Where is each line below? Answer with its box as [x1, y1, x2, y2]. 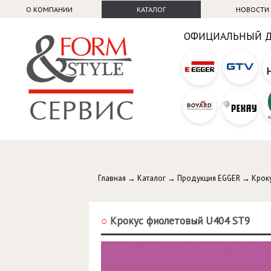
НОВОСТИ [236, 5, 270, 14]
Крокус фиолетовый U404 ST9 [107, 214, 250, 227]
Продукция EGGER [177, 173, 240, 183]
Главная [98, 173, 126, 183]
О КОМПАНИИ [26, 5, 73, 14]
